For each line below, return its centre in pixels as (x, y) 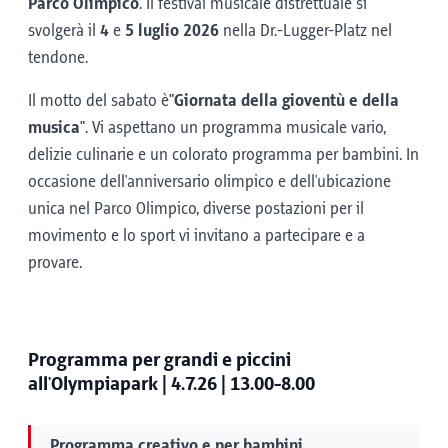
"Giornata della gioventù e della (284, 101)
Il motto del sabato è (98, 101)
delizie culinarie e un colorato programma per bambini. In (223, 155)
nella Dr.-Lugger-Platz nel (305, 31)
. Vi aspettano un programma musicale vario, (235, 128)
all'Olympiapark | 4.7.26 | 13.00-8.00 (171, 384)
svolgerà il (64, 31)
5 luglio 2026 (172, 31)
